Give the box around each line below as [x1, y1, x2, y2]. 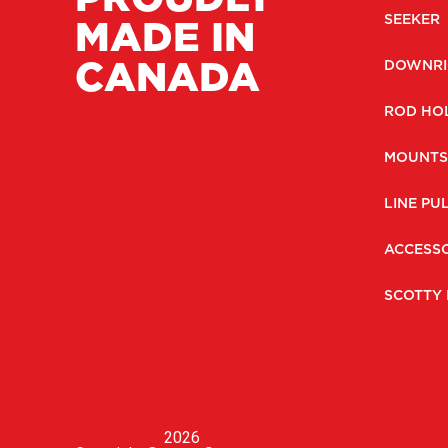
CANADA [75, 48, 260, 104]
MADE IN [75, 8, 255, 64]
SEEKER [383, 9, 440, 29]
